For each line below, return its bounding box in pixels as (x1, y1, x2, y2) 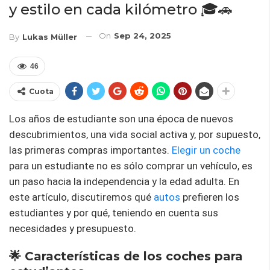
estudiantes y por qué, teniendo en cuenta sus (9, 206, 218, 219)
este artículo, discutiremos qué (9, 190, 154, 203)
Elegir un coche (172, 143, 240, 156)
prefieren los (180, 190, 239, 203)
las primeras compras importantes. (9, 143, 172, 156)
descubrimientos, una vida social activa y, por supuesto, (9, 128, 260, 140)
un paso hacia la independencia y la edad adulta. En (9, 175, 239, 187)
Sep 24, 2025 (114, 31, 171, 41)
